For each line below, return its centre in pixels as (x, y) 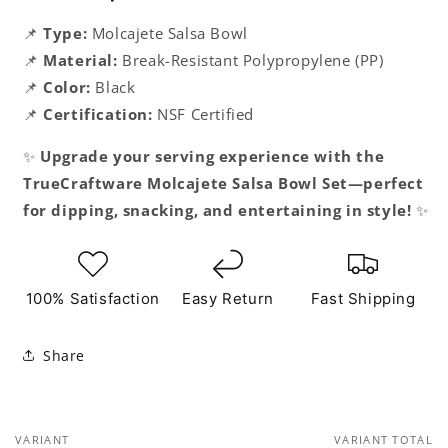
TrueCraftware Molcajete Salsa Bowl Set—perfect (223, 183)
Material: (80, 60)
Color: (67, 87)
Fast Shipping (363, 299)
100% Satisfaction (92, 299)
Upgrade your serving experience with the (212, 156)
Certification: (98, 114)
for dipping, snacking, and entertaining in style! (217, 210)
